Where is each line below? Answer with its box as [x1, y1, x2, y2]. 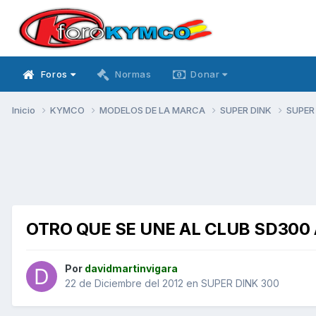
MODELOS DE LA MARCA [99, 104, 207, 116]
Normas [114, 68, 152, 80]
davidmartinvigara [85, 262, 178, 275]
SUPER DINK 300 [201, 277, 279, 290]
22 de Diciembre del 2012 [65, 277, 183, 290]
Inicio [12, 104, 37, 116]
